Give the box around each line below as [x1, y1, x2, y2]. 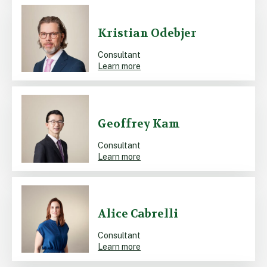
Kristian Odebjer [98, 26, 197, 41]
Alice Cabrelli [98, 207, 179, 222]
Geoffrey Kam [98, 116, 181, 131]
